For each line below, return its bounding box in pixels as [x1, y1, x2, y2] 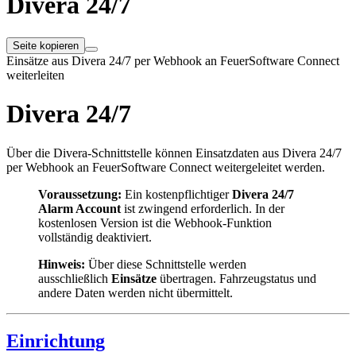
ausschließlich [38, 271, 111, 285]
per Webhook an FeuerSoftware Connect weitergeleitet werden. [6, 160, 325, 174]
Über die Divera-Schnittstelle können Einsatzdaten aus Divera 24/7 [6, 145, 342, 160]
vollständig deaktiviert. [38, 230, 152, 244]
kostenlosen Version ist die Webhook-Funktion [38, 215, 272, 230]
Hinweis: [38, 257, 85, 271]
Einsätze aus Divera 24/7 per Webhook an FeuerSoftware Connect [6, 53, 339, 68]
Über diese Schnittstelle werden [85, 257, 246, 271]
